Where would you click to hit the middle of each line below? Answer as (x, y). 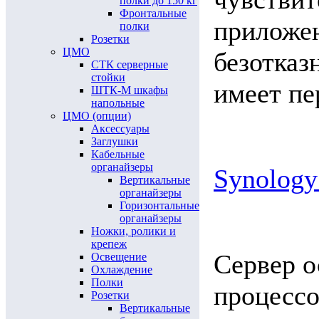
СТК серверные (130, 64)
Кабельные (118, 154)
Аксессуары (120, 129)
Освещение (119, 257)
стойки (108, 77)
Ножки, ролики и (134, 231)
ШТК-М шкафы (130, 90)
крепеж (109, 244)
